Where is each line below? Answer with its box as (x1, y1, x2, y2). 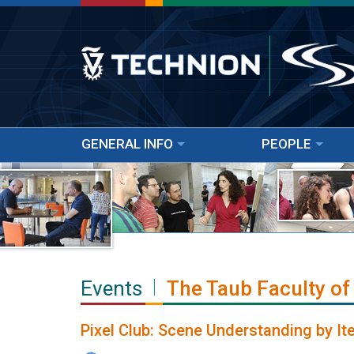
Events (81, 277, 142, 300)
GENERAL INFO (81, 136, 173, 152)
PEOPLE (262, 136, 311, 152)
